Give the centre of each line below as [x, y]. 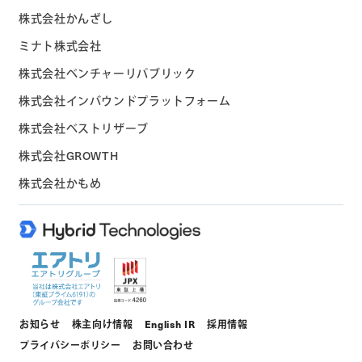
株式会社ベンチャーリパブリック [107, 73]
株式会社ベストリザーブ [84, 128]
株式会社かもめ [60, 183]
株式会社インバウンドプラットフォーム [125, 101]
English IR [170, 324]
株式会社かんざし [66, 18]
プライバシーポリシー [70, 345]
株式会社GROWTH [69, 156]
